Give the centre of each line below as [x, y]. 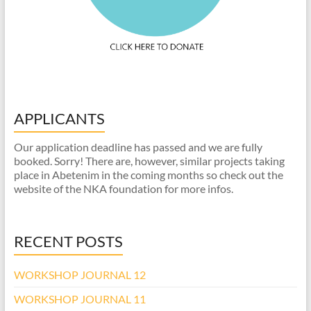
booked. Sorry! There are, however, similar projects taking [149, 161]
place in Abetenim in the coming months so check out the [148, 175]
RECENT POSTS [68, 242]
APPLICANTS [59, 119]
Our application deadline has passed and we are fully [138, 147]
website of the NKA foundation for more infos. [123, 189]
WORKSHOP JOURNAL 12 [79, 275]
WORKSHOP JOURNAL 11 [79, 299]
